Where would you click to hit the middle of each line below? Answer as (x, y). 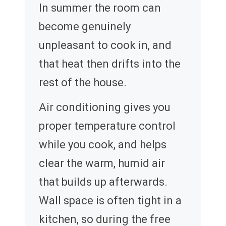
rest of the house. (83, 83)
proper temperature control (107, 126)
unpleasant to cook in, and (105, 45)
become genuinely (85, 27)
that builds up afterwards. (103, 182)
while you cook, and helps (103, 145)
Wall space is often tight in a (110, 201)
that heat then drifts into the (110, 64)
